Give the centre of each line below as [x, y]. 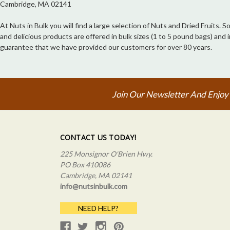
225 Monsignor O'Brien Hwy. [106, 154]
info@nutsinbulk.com [93, 186]
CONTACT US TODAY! [98, 138]
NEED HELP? [98, 208]
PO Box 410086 [85, 165]
